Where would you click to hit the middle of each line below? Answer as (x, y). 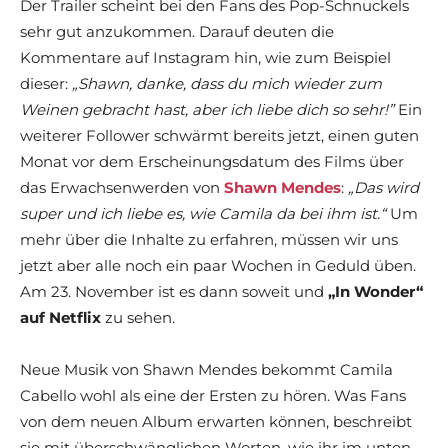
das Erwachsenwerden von (122, 188)
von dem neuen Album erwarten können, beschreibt (216, 422)
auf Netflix (60, 318)
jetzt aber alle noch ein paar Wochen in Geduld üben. (218, 266)
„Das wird (383, 188)
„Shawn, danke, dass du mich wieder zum (227, 84)
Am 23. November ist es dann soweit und (174, 292)
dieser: (46, 84)
